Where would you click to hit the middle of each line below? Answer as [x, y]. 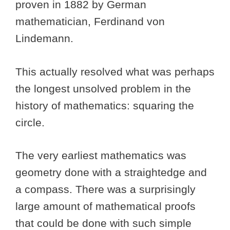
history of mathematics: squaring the [105, 105]
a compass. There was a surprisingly [106, 189]
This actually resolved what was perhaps [115, 71]
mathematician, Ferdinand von [90, 22]
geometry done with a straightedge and [111, 172]
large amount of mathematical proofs [106, 206]
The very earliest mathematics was [101, 156]
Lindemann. [46, 39]
